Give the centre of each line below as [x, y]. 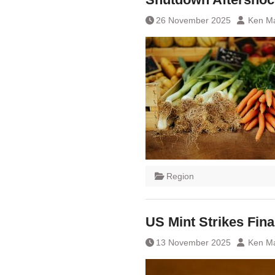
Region [180, 176]
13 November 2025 [193, 242]
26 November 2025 [193, 20]
